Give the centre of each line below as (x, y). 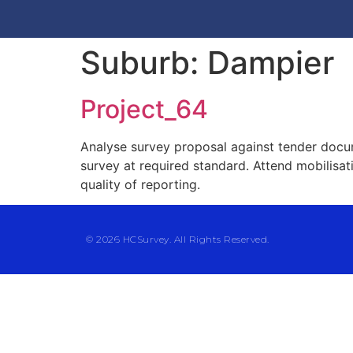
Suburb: (144, 63)
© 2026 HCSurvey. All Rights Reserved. (178, 240)
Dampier (271, 63)
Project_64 (144, 109)
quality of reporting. (140, 184)
